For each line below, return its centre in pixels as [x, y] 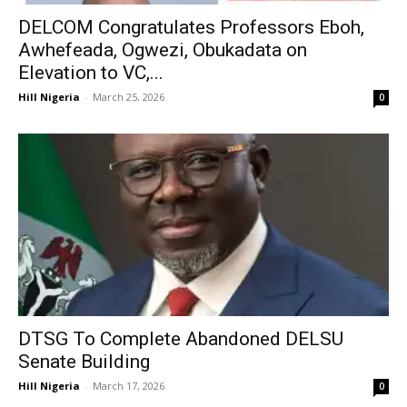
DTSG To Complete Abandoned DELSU [181, 339]
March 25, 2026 [129, 96]
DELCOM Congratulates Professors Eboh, [191, 27]
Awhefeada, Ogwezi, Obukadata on [163, 50]
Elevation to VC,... [91, 72]
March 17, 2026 [129, 386]
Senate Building [84, 362]
